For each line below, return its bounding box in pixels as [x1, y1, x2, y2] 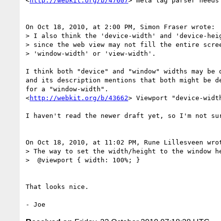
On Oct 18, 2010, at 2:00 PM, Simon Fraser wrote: [26, 23, 215, 31]
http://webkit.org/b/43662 [30, 94, 128, 102]
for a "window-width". [26, 85, 109, 93]
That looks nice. [26, 183, 89, 190]
